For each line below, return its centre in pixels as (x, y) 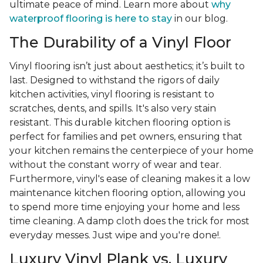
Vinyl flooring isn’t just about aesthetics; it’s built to (127, 66)
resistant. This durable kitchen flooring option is (120, 123)
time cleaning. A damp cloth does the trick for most (129, 221)
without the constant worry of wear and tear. (115, 165)
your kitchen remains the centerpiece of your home (131, 151)
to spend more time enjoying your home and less (124, 207)
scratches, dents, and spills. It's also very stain (113, 109)
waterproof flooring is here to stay (91, 19)
